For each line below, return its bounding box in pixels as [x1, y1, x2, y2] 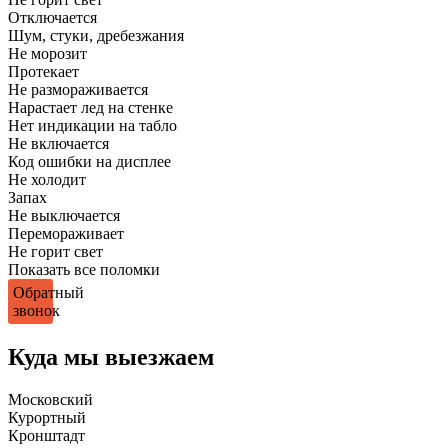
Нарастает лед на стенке [8, 98, 173, 116]
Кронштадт [8, 426, 85, 444]
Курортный [8, 408, 86, 426]
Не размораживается [8, 80, 148, 98]
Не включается [8, 134, 109, 152]
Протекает [8, 62, 79, 80]
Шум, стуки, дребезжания [8, 26, 184, 44]
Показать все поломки [8, 260, 160, 278]
